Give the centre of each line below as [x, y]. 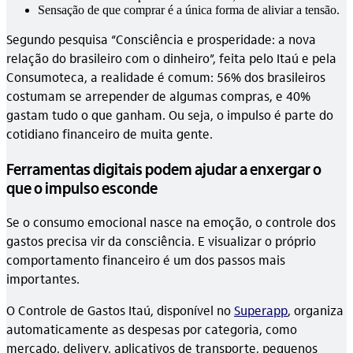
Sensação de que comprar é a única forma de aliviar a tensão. [189, 10]
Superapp [261, 310]
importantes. [43, 279]
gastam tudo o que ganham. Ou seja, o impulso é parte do [170, 115]
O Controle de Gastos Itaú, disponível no [120, 310]
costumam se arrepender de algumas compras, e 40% [158, 96]
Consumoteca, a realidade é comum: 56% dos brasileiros [166, 77]
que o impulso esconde [82, 188]
